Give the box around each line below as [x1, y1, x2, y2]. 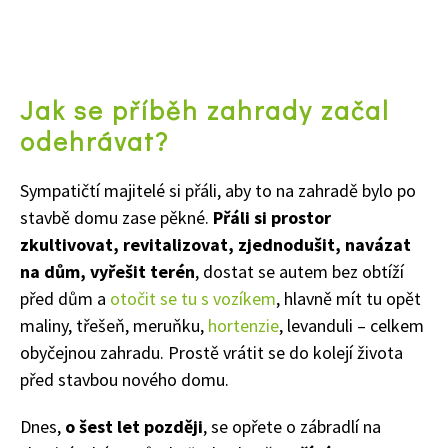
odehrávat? [20, 123, 169, 158]
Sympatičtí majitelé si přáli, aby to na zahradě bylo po [20, 178, 416, 202]
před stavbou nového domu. [20, 367, 229, 391]
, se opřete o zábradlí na [203, 414, 381, 438]
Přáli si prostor [209, 205, 331, 229]
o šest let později [61, 414, 203, 438]
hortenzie [204, 313, 279, 337]
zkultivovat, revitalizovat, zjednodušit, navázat [20, 232, 411, 256]
